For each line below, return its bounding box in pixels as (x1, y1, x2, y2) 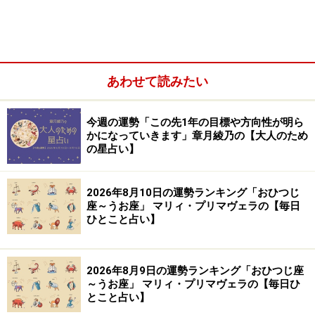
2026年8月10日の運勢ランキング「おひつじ (86, 186, 300, 199)
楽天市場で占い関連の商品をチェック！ (69, 98, 246, 110)
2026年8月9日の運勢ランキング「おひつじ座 (86, 264, 304, 277)
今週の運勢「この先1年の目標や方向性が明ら (86, 116, 304, 129)
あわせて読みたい (107, 74, 208, 89)
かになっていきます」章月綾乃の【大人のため (86, 129, 308, 142)
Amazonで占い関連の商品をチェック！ (70, 58, 245, 69)
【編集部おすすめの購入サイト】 (7, 22, 165, 34)
